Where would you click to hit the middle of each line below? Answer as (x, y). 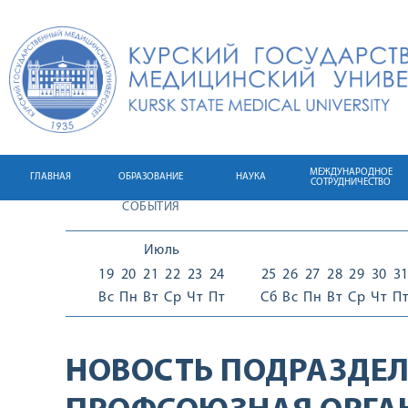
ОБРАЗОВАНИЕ (150, 177)
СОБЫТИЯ (151, 207)
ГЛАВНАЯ (50, 177)
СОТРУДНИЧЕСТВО (351, 183)
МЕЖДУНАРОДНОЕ (351, 173)
